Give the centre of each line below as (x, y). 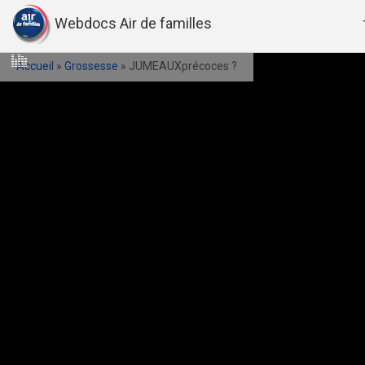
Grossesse (91, 66)
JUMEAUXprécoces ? (183, 66)
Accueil (35, 66)
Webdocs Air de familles (133, 23)
